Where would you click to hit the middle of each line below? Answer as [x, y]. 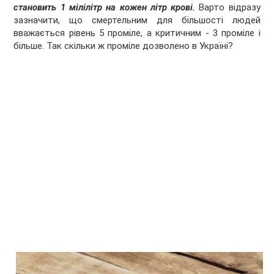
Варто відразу [228, 8]
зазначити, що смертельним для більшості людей [137, 20]
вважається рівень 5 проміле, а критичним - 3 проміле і [137, 33]
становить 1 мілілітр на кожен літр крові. [105, 8]
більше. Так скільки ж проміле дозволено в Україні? [124, 46]
